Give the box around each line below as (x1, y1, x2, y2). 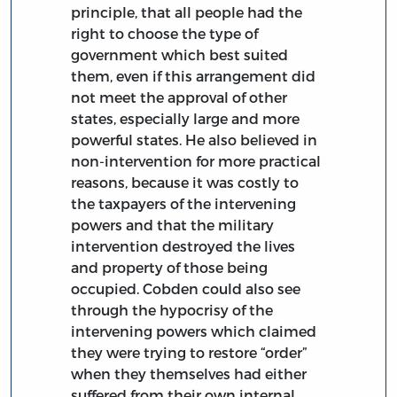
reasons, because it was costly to (71, 173, 300, 191)
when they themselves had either (71, 364, 307, 382)
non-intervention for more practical (71, 152, 322, 169)
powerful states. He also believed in (71, 130, 318, 148)
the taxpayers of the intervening (71, 194, 297, 212)
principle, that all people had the (71, 3, 303, 20)
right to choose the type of (71, 24, 259, 42)
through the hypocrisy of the (71, 300, 274, 318)
